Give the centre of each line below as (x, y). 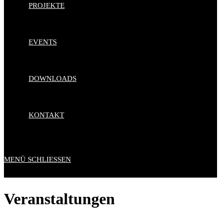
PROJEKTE (47, 5)
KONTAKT (46, 115)
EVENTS (43, 42)
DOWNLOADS (53, 78)
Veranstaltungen (59, 199)
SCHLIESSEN (47, 159)
